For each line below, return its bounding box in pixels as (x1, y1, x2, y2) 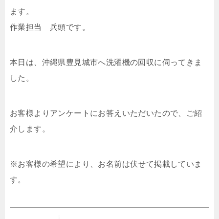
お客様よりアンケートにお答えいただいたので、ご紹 (10, 109, 202, 118)
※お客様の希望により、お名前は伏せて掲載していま (10, 160, 202, 169)
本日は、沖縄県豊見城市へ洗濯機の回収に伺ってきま (10, 58, 202, 67)
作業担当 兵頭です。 (10, 23, 90, 32)
